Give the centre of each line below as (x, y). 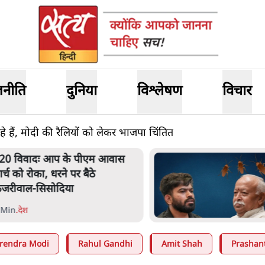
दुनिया (82, 92)
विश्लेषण (159, 92)
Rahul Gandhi (105, 245)
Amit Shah (182, 245)
